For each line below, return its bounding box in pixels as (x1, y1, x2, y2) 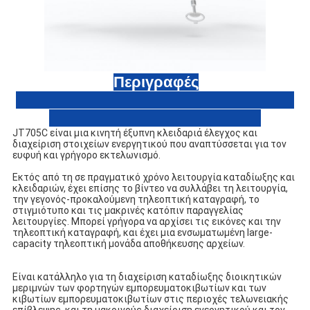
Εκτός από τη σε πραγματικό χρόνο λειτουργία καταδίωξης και (12, 172, 295, 183)
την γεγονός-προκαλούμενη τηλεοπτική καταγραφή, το (12, 194, 259, 206)
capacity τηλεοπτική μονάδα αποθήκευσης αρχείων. (12, 238, 245, 250)
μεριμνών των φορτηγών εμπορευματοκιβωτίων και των (12, 282, 266, 294)
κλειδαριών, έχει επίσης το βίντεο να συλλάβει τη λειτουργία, (12, 183, 288, 194)
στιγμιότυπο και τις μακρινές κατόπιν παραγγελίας (12, 205, 244, 217)
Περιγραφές (113, 73, 199, 91)
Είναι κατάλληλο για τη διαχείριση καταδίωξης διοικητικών (12, 271, 282, 283)
